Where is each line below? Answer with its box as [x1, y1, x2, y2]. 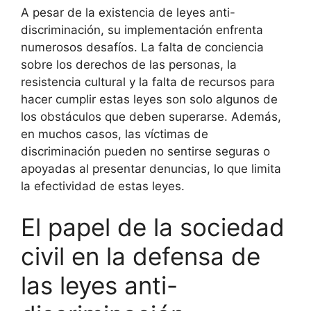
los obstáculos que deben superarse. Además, [21, 109, 281, 124]
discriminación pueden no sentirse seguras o [21, 144, 270, 158]
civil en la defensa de [21, 242, 260, 271]
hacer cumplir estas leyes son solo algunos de [21, 92, 278, 106]
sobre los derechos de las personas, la [21, 57, 237, 72]
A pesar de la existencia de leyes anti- [21, 5, 235, 19]
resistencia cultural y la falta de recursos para [21, 74, 275, 89]
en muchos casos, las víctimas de [21, 126, 208, 141]
